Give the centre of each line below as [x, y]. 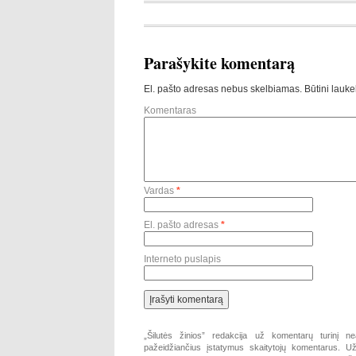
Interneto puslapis [182, 259]
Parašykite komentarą [219, 63]
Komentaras [170, 110]
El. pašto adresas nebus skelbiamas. [223, 89]
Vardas [160, 191]
